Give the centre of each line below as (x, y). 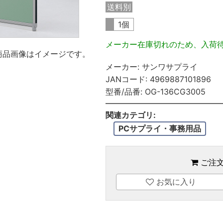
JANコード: (126, 79)
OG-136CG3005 (175, 92)
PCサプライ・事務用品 (160, 128)
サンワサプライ (169, 67)
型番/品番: (124, 92)
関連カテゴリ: (130, 115)
